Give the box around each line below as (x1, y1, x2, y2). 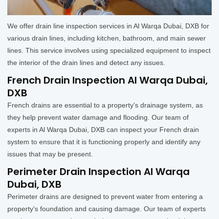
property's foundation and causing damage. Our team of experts (7, 205, 206, 213)
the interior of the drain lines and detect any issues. (7, 59, 167, 67)
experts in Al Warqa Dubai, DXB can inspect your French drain (7, 126, 199, 134)
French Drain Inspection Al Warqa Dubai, (7, 73, 208, 88)
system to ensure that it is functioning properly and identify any (7, 138, 200, 146)
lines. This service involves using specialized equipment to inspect (7, 46, 211, 55)
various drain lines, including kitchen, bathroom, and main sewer (7, 34, 206, 43)
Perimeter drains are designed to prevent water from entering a (7, 193, 203, 201)
